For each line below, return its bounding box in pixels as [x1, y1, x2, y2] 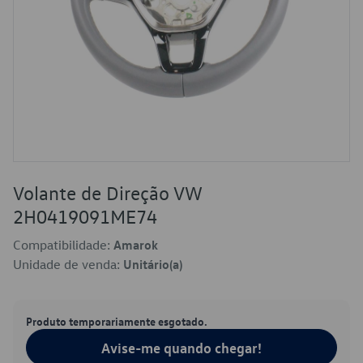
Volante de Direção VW [13, 181, 202, 205]
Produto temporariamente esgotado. [26, 314, 207, 328]
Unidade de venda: [13, 256, 123, 272]
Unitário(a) [123, 256, 182, 272]
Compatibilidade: [13, 237, 113, 253]
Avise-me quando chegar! [101, 339, 262, 357]
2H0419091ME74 [13, 204, 157, 228]
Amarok [113, 237, 158, 253]
